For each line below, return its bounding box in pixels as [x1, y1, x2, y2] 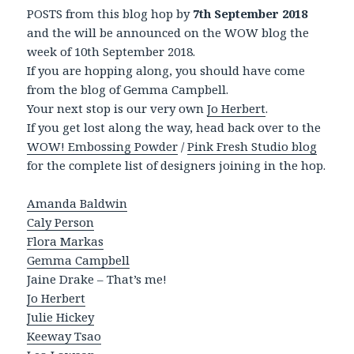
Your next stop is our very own [27, 100, 208, 116]
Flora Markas [27, 232, 104, 249]
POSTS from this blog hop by [27, 5, 194, 21]
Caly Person [27, 213, 95, 230]
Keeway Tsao [27, 327, 102, 344]
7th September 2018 [193, 5, 308, 21]
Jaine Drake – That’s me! [27, 270, 168, 287]
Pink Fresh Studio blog [187, 137, 318, 154]
